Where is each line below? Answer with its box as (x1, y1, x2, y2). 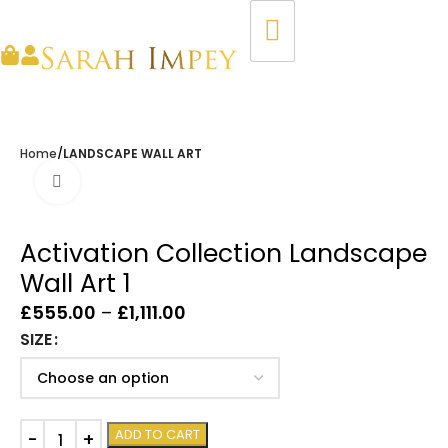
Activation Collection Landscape (20, 236, 427, 271)
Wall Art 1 (20, 266, 131, 301)
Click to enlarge (79, 170, 209, 194)
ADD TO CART (115, 425, 200, 444)
